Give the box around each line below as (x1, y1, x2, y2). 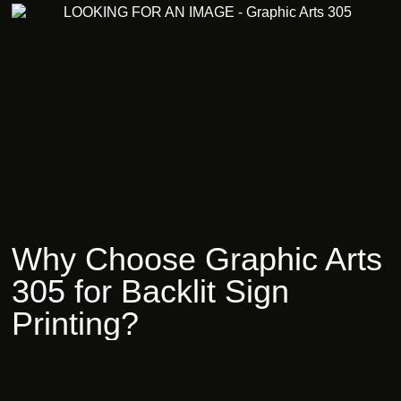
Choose (85, 241, 197, 278)
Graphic (205, 241, 319, 278)
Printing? (12, 305, 140, 343)
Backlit (121, 273, 217, 311)
